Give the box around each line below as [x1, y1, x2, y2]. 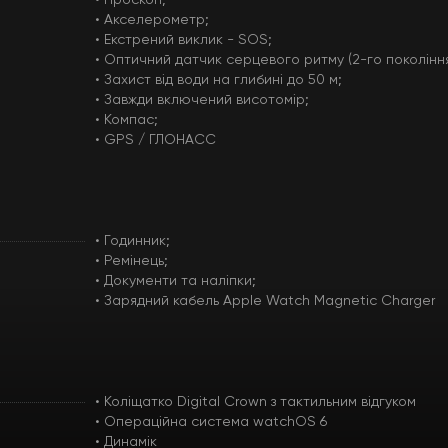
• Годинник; [94, 234, 170, 248]
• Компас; [94, 113, 158, 127]
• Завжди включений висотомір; [94, 93, 309, 107]
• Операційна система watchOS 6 [94, 415, 327, 429]
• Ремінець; [94, 254, 168, 268]
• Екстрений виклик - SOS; [94, 33, 272, 47]
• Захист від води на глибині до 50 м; [94, 73, 342, 87]
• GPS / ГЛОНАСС [94, 133, 216, 147]
